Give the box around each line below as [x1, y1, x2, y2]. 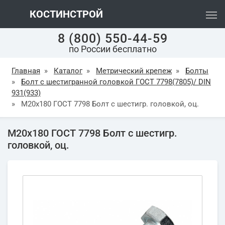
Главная [12, 66, 40, 75]
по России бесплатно [68, 44, 157, 54]
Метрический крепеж [96, 66, 172, 75]
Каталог [54, 66, 82, 75]
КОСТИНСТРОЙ [27, 8, 103, 20]
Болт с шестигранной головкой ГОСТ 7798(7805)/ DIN [21, 77, 211, 86]
